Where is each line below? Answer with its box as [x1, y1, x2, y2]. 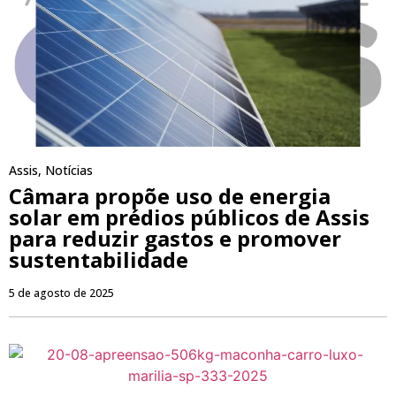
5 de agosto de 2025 [9, 286, 114, 301]
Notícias [45, 162, 93, 179]
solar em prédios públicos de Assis [9, 202, 369, 232]
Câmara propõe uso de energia [9, 181, 331, 211]
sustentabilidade [9, 245, 188, 275]
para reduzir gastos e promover [9, 224, 341, 254]
